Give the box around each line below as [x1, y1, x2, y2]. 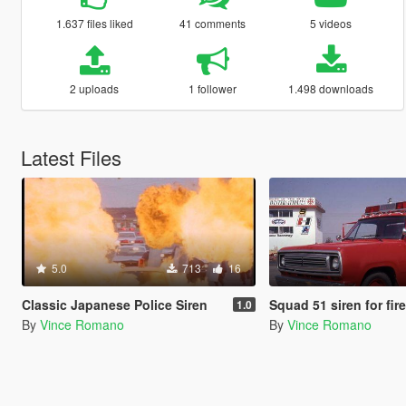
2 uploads [70, 80, 120, 96]
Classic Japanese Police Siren [21, 295, 208, 314]
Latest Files [20, 142, 121, 171]
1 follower [188, 80, 237, 96]
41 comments [179, 14, 246, 31]
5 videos [310, 14, 353, 31]
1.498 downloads [288, 80, 374, 96]
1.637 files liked [55, 14, 133, 31]
